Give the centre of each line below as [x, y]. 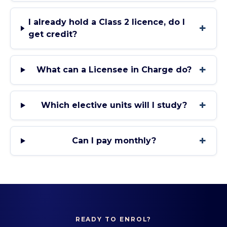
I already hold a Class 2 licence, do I [107, 22]
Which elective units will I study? [114, 105]
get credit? [53, 34]
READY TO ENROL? [113, 219]
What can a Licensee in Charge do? [114, 70]
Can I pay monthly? [114, 141]
